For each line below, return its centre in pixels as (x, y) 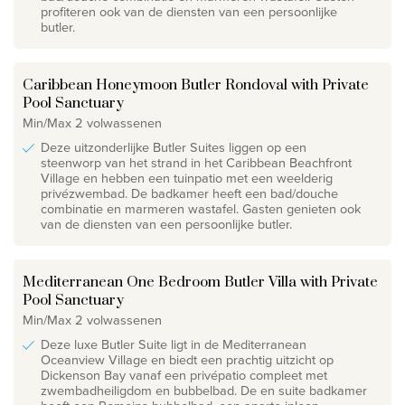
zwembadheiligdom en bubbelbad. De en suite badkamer (204, 390)
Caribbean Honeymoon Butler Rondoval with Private (196, 85)
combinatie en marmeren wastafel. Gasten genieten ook (201, 208)
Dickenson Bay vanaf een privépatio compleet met (184, 375)
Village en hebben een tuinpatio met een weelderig (187, 178)
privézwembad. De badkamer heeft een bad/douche (189, 193)
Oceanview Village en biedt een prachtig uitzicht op (187, 359)
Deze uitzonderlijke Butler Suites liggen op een (174, 147)
